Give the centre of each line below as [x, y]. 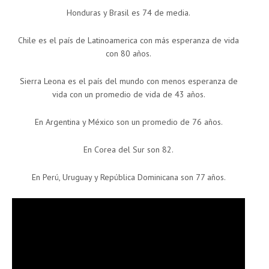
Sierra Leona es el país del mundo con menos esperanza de [128, 81]
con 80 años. [128, 54]
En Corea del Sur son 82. [128, 150]
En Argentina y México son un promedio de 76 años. [128, 122]
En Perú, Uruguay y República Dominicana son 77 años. [128, 177]
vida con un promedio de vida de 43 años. [128, 95]
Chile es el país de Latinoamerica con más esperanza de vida [128, 41]
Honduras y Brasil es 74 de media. [128, 13]
